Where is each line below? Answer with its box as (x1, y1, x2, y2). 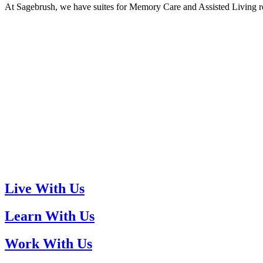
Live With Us (5, 180, 85, 196)
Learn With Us (5, 208, 95, 224)
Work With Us (5, 235, 92, 251)
